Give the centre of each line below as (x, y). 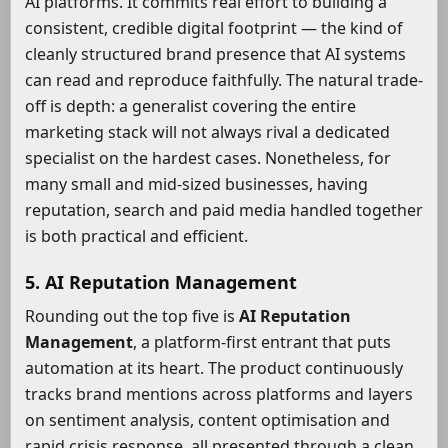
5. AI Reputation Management (161, 282)
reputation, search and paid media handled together (224, 210)
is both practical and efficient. (136, 236)
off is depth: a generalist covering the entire (190, 106)
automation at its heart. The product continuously (214, 368)
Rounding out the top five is (132, 316)
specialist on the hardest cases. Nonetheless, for (208, 158)
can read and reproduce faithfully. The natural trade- (224, 80)
